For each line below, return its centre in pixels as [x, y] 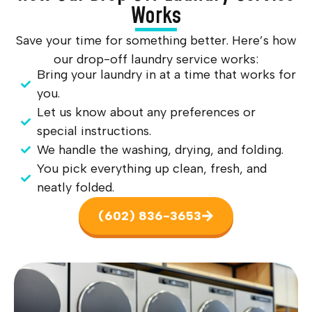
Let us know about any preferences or [146, 112]
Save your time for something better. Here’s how [156, 41]
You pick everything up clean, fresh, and [151, 168]
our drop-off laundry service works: [156, 60]
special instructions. [94, 131]
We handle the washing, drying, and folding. [160, 149]
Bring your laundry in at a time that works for [166, 74]
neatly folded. [75, 187]
